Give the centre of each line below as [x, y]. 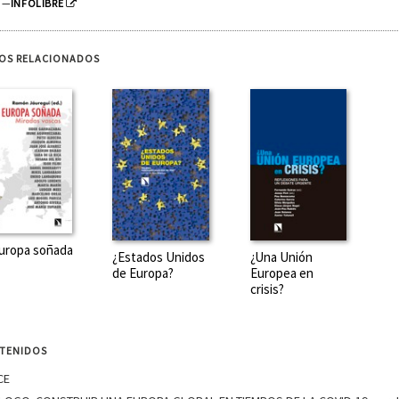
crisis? [267, 289]
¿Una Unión [281, 256]
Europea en [281, 273]
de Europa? [143, 273]
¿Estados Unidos [159, 256]
